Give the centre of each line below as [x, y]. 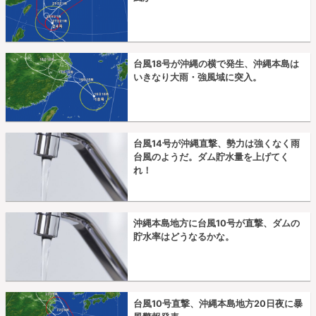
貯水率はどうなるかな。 [183, 237]
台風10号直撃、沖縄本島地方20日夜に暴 [218, 303]
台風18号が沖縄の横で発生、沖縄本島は [216, 64]
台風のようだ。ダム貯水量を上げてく [211, 157]
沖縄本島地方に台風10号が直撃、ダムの [216, 224]
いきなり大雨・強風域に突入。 [197, 78]
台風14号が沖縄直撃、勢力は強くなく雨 [216, 144]
